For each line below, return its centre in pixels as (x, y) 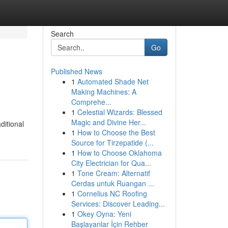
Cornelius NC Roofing (112, 193)
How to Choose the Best (116, 132)
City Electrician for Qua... (111, 163)
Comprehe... (91, 102)
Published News (76, 71)
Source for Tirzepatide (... (112, 142)
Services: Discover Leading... (118, 204)
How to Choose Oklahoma (119, 153)
